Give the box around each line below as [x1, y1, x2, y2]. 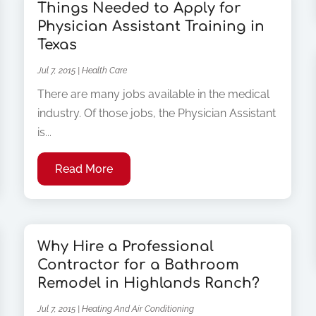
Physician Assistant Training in [37, 18, 265, 35]
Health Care [82, 65, 128, 75]
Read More [55, 162, 114, 176]
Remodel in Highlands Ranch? [37, 275, 260, 292]
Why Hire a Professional [37, 238, 214, 255]
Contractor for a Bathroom [37, 257, 240, 274]
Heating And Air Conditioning [82, 304, 195, 315]
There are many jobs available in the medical [37, 87, 270, 101]
